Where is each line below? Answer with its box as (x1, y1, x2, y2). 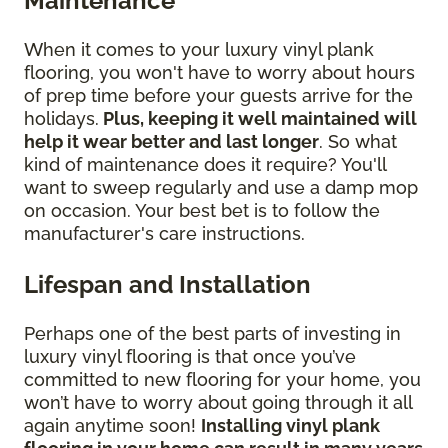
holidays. (24, 107, 99, 129)
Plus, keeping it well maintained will (99, 107, 417, 129)
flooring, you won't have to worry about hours (24, 61, 415, 83)
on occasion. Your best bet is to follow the (24, 199, 380, 221)
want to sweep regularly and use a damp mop (24, 176, 418, 198)
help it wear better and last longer (24, 130, 319, 152)
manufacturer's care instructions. (24, 222, 310, 244)
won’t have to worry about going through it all (24, 391, 412, 413)
